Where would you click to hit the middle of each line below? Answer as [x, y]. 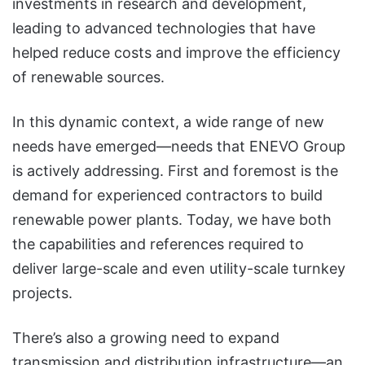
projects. [42, 292]
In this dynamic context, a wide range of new [168, 121]
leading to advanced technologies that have [164, 28]
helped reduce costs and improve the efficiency [176, 52]
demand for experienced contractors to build [167, 195]
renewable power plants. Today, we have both [172, 219]
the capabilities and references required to [158, 244]
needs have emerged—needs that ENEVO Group [179, 146]
